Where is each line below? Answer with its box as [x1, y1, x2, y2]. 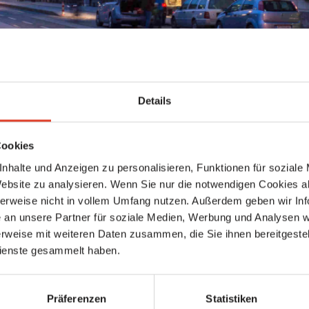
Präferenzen [46, 292, 107, 305]
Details [137, 94, 172, 107]
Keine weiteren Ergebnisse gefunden [65, 126, 244, 140]
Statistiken [206, 292, 258, 305]
